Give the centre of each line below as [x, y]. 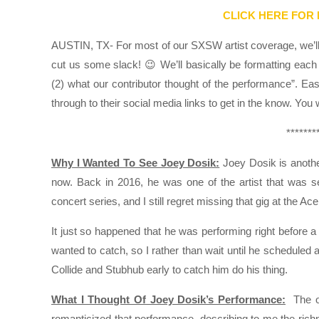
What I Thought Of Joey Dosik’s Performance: [169, 300]
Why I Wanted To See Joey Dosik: [136, 163]
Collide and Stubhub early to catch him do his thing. [169, 270]
